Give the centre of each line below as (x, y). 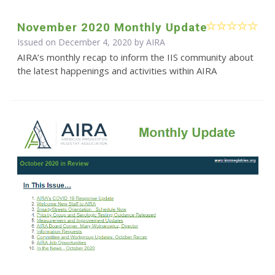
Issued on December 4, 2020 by (81, 42)
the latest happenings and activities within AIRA (117, 70)
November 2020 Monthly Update (112, 27)
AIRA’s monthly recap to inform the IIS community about (135, 57)
